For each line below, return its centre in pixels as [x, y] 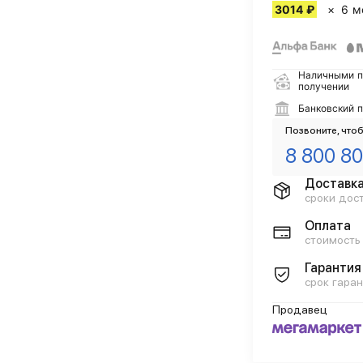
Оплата [328, 226]
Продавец [300, 310]
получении [324, 86]
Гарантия [333, 268]
